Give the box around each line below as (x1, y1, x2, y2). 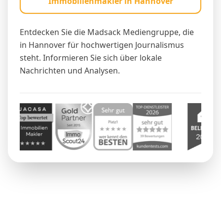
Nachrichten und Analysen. (20, 65, 120, 76)
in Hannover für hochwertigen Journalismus (20, 39, 184, 51)
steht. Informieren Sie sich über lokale (20, 52, 162, 64)
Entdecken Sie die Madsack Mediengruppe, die (20, 27, 194, 38)
